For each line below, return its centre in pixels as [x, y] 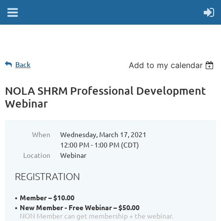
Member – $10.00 [47, 197]
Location [37, 155]
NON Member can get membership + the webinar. [96, 216]
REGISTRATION [47, 176]
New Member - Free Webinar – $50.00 [80, 207]
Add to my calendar [166, 65]
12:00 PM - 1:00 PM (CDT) [100, 145]
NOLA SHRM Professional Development [105, 91]
